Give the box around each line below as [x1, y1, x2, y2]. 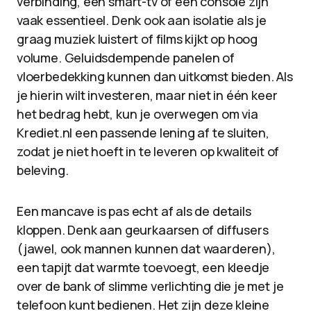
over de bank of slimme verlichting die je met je [17, 278, 284, 294]
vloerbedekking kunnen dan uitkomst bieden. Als [17, 68, 293, 85]
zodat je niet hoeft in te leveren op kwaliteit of [17, 143, 280, 160]
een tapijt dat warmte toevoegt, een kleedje [17, 259, 270, 276]
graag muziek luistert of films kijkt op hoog [17, 31, 258, 47]
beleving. [17, 162, 69, 178]
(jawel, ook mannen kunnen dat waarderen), [17, 240, 276, 257]
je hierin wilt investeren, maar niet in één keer [17, 87, 278, 103]
